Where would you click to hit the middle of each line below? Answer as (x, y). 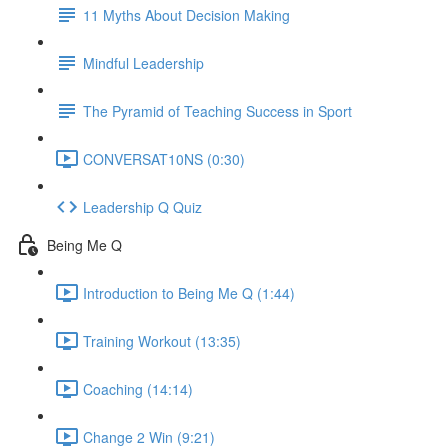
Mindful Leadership (143, 62)
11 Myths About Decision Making (186, 14)
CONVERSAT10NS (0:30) (164, 158)
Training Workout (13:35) (162, 340)
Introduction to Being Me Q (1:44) (189, 292)
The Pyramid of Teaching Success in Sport (217, 110)
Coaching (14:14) (138, 388)
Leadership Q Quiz (142, 206)
